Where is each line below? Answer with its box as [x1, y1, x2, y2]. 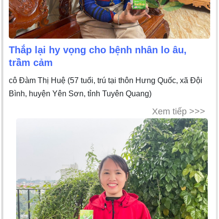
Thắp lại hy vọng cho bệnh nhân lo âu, [9, 44, 187, 55]
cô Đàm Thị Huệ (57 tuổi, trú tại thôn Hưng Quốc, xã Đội [9, 76, 202, 85]
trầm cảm [9, 57, 53, 68]
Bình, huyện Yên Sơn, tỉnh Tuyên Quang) [9, 89, 152, 98]
